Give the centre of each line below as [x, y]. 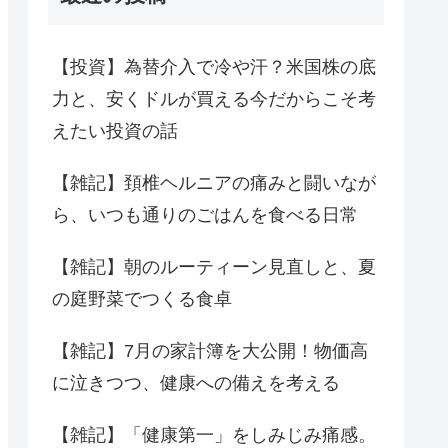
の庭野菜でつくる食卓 [142, 299]
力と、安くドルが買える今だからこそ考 [214, 99]
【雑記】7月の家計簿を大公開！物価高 [210, 351]
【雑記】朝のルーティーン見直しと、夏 [214, 267]
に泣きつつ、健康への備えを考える [196, 383]
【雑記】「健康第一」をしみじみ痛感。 [214, 435]
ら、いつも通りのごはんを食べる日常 [205, 215]
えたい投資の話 [115, 131]
